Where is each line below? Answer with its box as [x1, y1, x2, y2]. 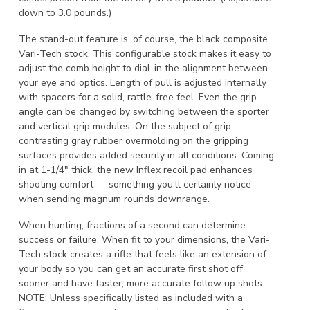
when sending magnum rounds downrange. [19, 192, 210, 206]
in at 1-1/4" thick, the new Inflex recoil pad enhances [19, 163, 253, 176]
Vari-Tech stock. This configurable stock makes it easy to [19, 46, 271, 60]
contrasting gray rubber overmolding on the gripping [19, 134, 248, 147]
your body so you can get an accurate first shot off [19, 262, 243, 275]
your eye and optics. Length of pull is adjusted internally [19, 75, 266, 89]
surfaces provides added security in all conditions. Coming [19, 148, 274, 162]
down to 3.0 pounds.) [19, 6, 111, 19]
